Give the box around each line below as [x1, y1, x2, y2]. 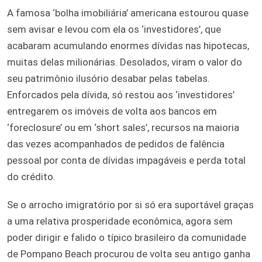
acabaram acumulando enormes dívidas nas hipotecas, [7, 39, 249, 51]
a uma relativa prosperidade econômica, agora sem [7, 215, 233, 227]
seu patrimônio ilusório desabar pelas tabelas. [7, 72, 210, 84]
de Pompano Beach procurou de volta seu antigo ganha [7, 247, 250, 260]
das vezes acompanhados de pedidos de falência [7, 137, 225, 150]
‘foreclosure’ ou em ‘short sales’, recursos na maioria [7, 121, 239, 133]
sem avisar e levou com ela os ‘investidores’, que [7, 23, 221, 35]
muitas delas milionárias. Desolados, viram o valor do [7, 56, 242, 68]
